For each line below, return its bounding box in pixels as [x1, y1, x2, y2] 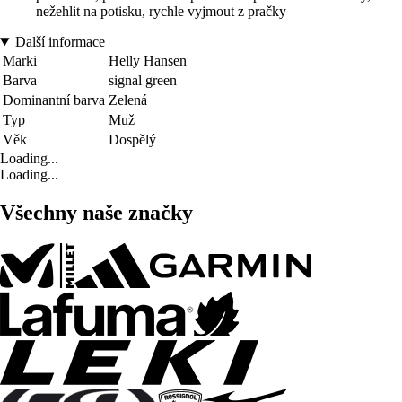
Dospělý [109, 132, 156, 148]
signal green [109, 73, 177, 89]
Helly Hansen [109, 53, 187, 69]
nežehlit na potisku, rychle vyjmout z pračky [36, 4, 286, 20]
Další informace [14, 34, 105, 50]
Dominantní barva [3, 92, 105, 109]
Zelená [109, 92, 147, 109]
